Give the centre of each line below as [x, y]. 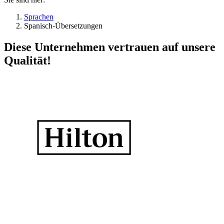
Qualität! [27, 61]
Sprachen [39, 17]
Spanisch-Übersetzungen [63, 26]
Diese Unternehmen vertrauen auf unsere [110, 47]
